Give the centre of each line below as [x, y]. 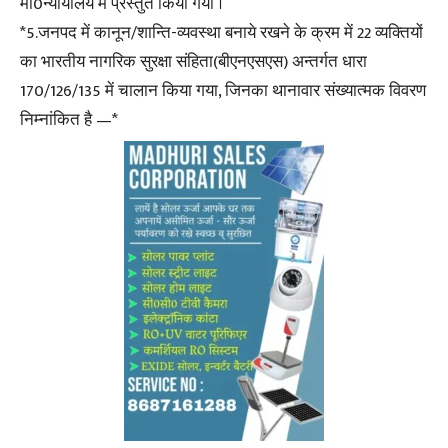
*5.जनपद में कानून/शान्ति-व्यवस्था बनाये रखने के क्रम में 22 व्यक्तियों [221, 33]
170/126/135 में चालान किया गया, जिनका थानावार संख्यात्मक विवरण [223, 91]
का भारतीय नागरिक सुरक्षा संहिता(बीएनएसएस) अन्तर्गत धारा [193, 62]
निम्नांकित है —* [69, 120]
